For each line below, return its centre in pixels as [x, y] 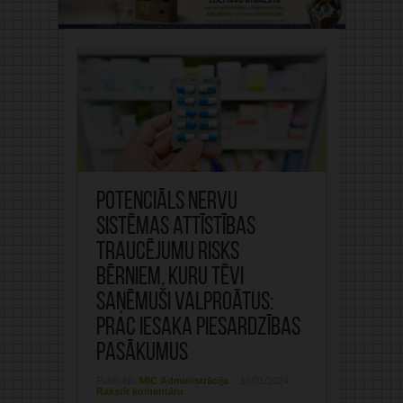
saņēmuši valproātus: [184, 304]
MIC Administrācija [184, 381]
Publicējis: [117, 381]
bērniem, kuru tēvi [170, 278]
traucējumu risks [167, 253]
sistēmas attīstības [175, 228]
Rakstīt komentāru [139, 392]
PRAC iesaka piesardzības [198, 329]
